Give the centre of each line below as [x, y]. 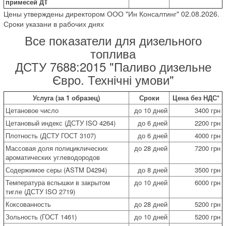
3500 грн [208, 169]
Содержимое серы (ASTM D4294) [56, 169]
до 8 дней [153, 169]
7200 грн [208, 148]
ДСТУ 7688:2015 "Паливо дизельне [113, 66]
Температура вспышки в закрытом [58, 182]
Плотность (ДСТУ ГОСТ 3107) [51, 135]
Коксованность [28, 204]
